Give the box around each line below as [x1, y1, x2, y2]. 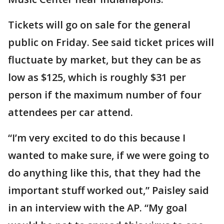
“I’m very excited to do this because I [8, 131, 185, 144]
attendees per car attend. [8, 105, 133, 119]
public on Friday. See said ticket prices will [8, 35, 214, 49]
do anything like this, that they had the [8, 166, 200, 179]
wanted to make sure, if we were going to [8, 148, 209, 162]
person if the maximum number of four [8, 88, 201, 101]
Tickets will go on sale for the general [8, 18, 190, 31]
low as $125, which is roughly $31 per [8, 70, 186, 84]
